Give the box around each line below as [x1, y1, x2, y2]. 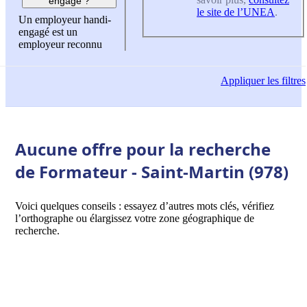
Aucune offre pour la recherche [15, 137, 271, 160]
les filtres [265, 75, 306, 87]
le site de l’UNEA [197, 5, 275, 18]
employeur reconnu [19, 38, 102, 51]
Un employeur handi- [19, 14, 111, 26]
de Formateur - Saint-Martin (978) [15, 160, 288, 183]
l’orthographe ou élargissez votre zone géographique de [15, 212, 254, 224]
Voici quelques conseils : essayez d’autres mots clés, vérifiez [15, 199, 274, 212]
